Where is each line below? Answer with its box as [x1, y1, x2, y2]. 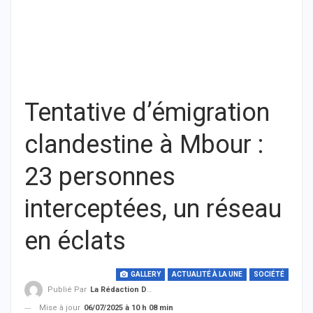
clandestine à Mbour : [24, 130, 263, 159]
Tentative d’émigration [24, 98, 270, 127]
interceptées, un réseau [24, 194, 282, 224]
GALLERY [129, 270, 161, 278]
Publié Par [48, 285, 89, 295]
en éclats [24, 226, 126, 256]
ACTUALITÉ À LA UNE [172, 270, 242, 278]
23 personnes [24, 162, 175, 191]
